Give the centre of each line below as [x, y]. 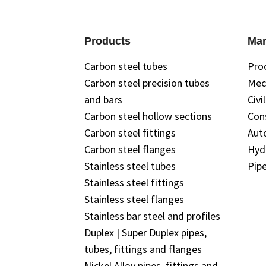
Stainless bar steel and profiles [152, 216]
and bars [103, 99]
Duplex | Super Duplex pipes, [145, 232]
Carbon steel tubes [126, 66]
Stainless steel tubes [130, 166]
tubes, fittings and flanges [143, 249]
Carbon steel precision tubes [147, 83]
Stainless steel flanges [134, 199]
